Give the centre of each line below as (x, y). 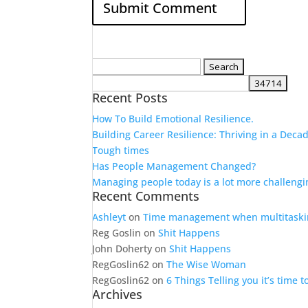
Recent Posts (130, 98)
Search (108, 66)
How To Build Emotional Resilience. (173, 119)
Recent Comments (146, 196)
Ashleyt (109, 217)
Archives (118, 294)
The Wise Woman (207, 264)
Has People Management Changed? (174, 166)
